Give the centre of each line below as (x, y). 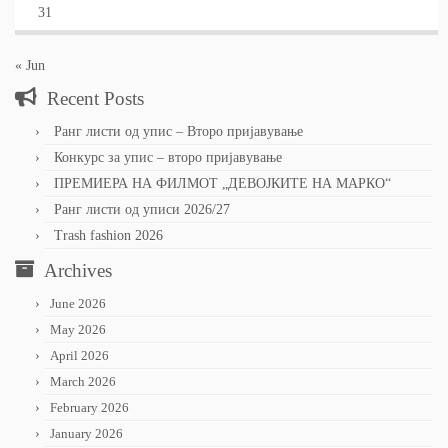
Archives (78, 271)
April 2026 (79, 356)
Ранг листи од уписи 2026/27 (142, 210)
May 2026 (78, 330)
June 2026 (78, 304)
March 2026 (83, 382)
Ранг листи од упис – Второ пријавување (178, 132)
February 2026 (89, 408)
